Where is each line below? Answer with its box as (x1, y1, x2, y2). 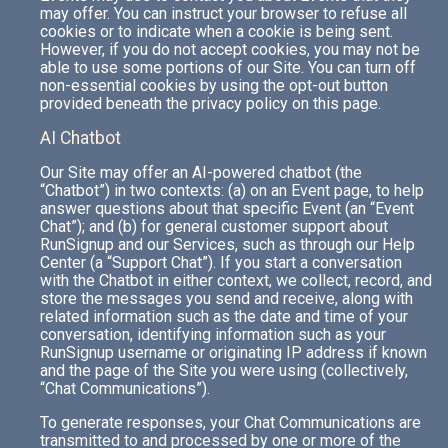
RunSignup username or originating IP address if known (40, 343, 427, 362)
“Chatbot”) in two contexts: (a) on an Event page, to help (40, 181, 424, 200)
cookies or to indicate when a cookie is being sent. (40, 22, 393, 41)
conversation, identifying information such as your (40, 325, 386, 344)
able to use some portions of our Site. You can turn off (40, 58, 416, 77)
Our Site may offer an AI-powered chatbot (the (40, 163, 362, 182)
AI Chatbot (40, 128, 121, 148)
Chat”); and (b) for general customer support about (40, 217, 388, 236)
